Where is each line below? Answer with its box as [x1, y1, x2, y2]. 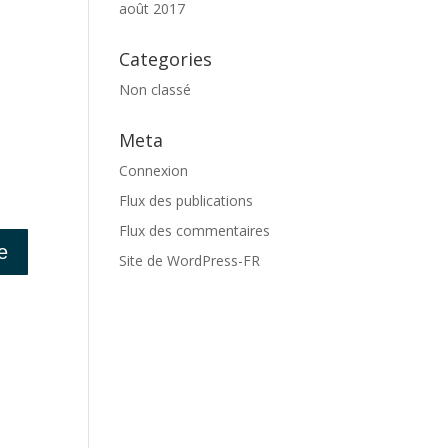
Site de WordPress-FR [119, 251, 261, 270]
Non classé [119, 80, 192, 99]
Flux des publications [119, 191, 254, 210]
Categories [119, 47, 213, 71]
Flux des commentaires [119, 221, 271, 240]
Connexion [119, 161, 189, 180]
